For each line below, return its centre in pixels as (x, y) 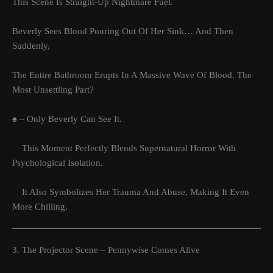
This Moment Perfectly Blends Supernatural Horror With (124, 148)
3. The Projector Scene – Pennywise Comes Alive (106, 250)
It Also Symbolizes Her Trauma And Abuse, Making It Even (131, 192)
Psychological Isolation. (58, 162)
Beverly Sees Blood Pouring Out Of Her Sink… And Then (123, 31)
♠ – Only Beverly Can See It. (67, 119)
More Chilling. (40, 206)
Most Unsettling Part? (53, 89)
